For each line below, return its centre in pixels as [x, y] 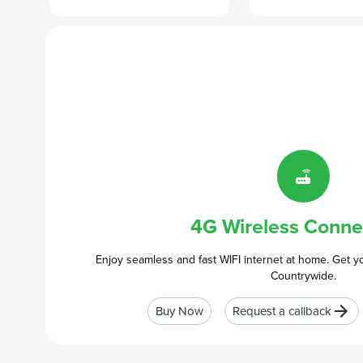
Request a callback [282, 311]
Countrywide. [303, 276]
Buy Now [179, 311]
